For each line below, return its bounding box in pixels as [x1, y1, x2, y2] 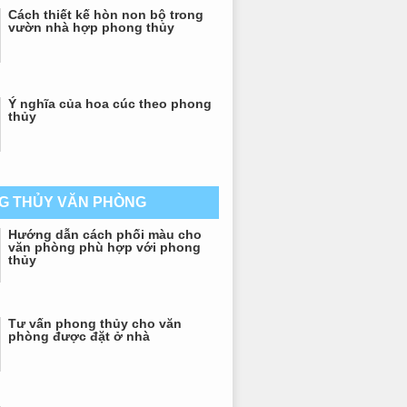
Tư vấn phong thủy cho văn [8, 316, 182, 331]
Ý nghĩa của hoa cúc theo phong [8, 96, 212, 111]
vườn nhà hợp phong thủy [8, 20, 174, 35]
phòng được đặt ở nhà [8, 329, 150, 343]
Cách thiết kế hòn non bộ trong [8, 7, 203, 22]
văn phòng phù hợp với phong [8, 240, 201, 254]
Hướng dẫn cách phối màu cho [8, 227, 202, 242]
